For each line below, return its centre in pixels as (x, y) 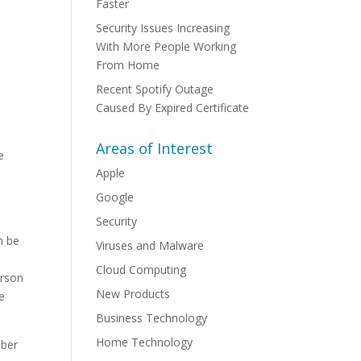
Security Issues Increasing (163, 28)
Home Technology (145, 342)
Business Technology (152, 318)
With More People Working (166, 46)
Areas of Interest (155, 148)
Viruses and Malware (150, 245)
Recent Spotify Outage (155, 89)
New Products (133, 294)
